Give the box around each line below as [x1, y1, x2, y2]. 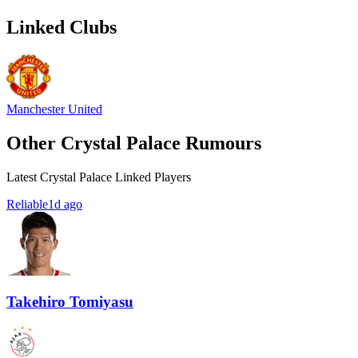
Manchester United [6, 101, 102, 116]
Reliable [6, 197, 48, 211]
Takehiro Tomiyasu [6, 293, 133, 311]
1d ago [48, 197, 82, 211]
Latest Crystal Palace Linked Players [6, 169, 191, 184]
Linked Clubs [6, 16, 117, 38]
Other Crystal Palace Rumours [6, 132, 261, 153]
